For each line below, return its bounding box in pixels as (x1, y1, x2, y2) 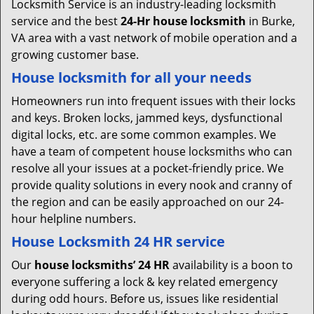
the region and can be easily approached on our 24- (11, 194, 284, 210)
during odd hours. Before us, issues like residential (11, 291, 278, 306)
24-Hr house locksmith (121, 13, 246, 29)
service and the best (11, 13, 121, 29)
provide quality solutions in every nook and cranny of (11, 177, 292, 193)
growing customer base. (11, 47, 139, 62)
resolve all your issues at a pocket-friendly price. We (11, 161, 284, 176)
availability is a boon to (170, 257, 293, 273)
